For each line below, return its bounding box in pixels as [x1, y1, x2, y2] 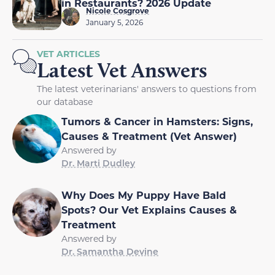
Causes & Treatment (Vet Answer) [61, 129, 237, 142]
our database [37, 95, 93, 107]
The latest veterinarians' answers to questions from [37, 82, 257, 95]
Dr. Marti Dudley [61, 157, 135, 169]
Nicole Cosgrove [86, 5, 149, 15]
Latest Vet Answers [37, 56, 207, 83]
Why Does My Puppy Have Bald [61, 188, 226, 201]
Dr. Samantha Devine [61, 245, 158, 257]
